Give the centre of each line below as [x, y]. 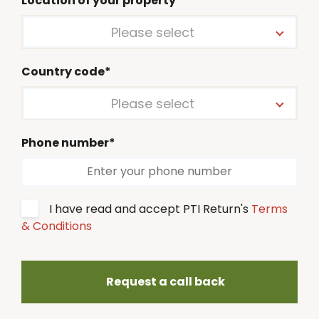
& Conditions [57, 226]
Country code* [66, 71]
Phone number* [68, 142]
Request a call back [165, 282]
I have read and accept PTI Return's [150, 209]
